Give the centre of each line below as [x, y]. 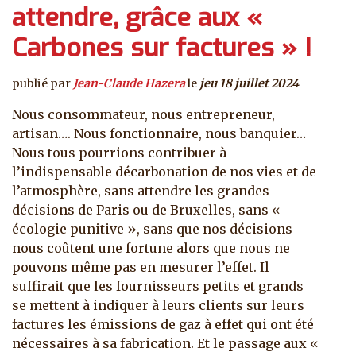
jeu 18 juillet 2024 [249, 84]
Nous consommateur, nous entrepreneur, [143, 115]
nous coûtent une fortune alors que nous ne [151, 248]
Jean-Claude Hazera [129, 84]
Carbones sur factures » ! [162, 48]
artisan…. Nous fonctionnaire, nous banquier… [159, 134]
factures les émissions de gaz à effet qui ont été [163, 325]
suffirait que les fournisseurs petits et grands [158, 286]
